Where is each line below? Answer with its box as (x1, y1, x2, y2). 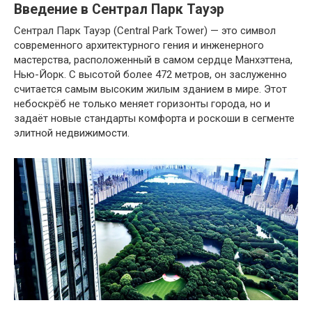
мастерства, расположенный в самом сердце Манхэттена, (14, 53, 292, 66)
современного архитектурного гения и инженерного (14, 38, 264, 52)
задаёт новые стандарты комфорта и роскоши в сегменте (14, 111, 295, 125)
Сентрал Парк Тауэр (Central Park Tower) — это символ (14, 24, 276, 37)
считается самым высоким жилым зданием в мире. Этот (14, 82, 287, 95)
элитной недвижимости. (14, 126, 130, 139)
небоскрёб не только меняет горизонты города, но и (14, 97, 270, 110)
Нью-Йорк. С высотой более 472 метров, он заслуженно (14, 68, 287, 81)
